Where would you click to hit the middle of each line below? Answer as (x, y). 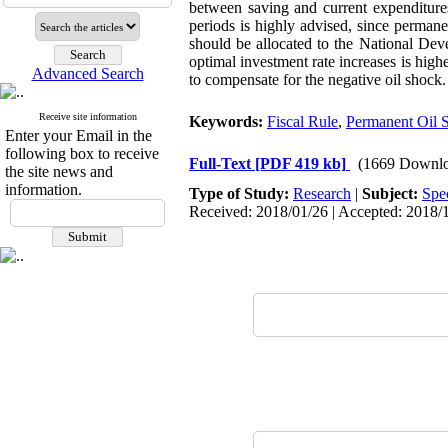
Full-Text (222, 163)
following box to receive (82, 153)
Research (322, 193)
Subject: (392, 193)
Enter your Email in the (78, 135)
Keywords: (228, 121)
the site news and (59, 171)
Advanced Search (87, 73)
